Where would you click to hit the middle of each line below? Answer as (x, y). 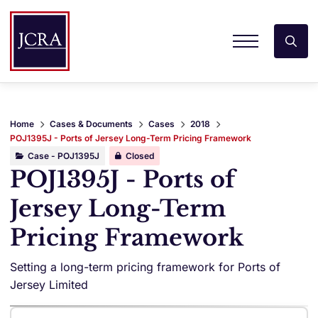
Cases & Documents (91, 124)
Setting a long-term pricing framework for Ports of (145, 267)
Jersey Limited (49, 284)
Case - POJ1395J (64, 155)
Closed (140, 155)
